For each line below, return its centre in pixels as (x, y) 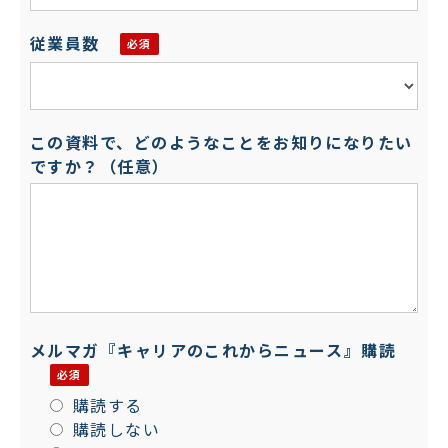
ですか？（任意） (100, 165)
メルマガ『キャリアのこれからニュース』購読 (213, 349)
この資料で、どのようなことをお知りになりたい (221, 141)
